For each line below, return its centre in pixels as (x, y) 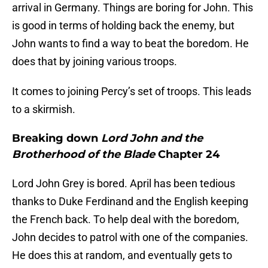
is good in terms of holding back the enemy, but (123, 26)
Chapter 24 (189, 155)
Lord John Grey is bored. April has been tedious (124, 184)
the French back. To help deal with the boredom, (126, 220)
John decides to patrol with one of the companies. (130, 237)
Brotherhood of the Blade (85, 155)
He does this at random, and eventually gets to (122, 255)
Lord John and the (152, 138)
